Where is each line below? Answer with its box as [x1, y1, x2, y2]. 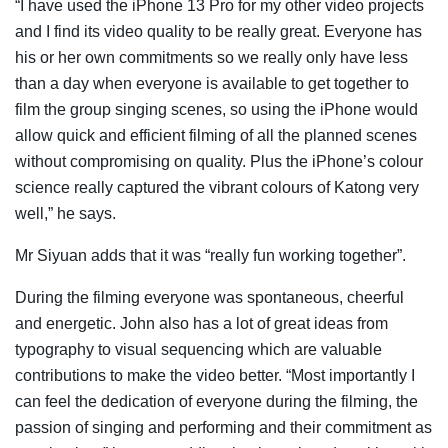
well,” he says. [15, 205, 116, 223]
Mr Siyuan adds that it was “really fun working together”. [15, 247, 410, 265]
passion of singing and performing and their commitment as [15, 419, 432, 437]
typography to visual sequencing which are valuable [15, 341, 382, 359]
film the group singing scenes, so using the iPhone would [15, 101, 418, 119]
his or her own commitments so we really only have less [15, 49, 408, 67]
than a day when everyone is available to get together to [15, 75, 409, 93]
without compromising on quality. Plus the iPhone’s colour [15, 153, 423, 171]
